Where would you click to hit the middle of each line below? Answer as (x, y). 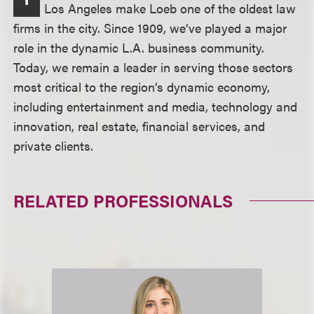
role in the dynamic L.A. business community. (139, 47)
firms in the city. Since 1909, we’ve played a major (150, 28)
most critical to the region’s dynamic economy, (142, 87)
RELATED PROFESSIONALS (123, 200)
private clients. (54, 145)
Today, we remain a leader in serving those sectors (153, 67)
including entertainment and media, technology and (156, 106)
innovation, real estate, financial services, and (139, 126)
